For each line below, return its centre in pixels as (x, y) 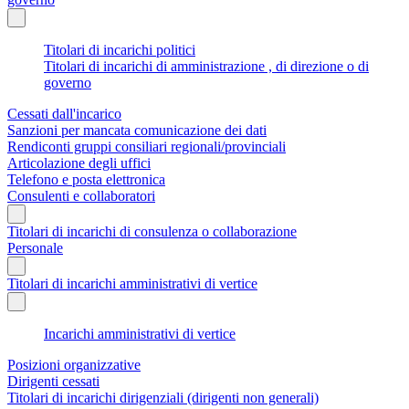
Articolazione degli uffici (79, 163)
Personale (35, 247)
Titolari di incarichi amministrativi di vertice (132, 283)
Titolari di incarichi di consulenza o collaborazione (152, 231)
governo (68, 82)
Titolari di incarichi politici (120, 49)
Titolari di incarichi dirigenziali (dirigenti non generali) (163, 397)
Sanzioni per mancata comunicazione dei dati (137, 130)
